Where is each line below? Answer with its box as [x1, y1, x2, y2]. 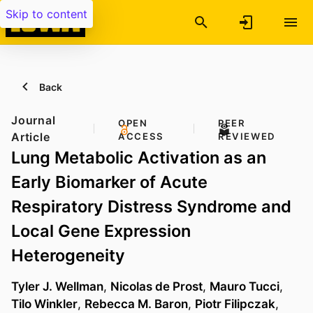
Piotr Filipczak [195, 296, 275, 312]
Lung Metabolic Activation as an [11, 147, 266, 168]
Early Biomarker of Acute [11, 172, 208, 192]
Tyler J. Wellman [11, 279, 103, 294]
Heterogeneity [11, 245, 125, 265]
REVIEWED [217, 131, 276, 142]
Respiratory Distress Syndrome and [11, 196, 291, 217]
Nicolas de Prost [110, 279, 203, 294]
